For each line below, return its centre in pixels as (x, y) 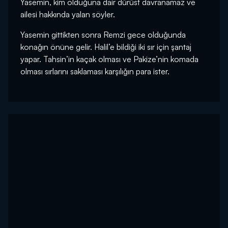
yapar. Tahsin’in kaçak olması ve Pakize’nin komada (109, 59)
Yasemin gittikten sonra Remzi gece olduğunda (103, 35)
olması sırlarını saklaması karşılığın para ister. (95, 72)
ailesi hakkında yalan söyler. (68, 15)
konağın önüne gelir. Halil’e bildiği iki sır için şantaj (106, 47)
